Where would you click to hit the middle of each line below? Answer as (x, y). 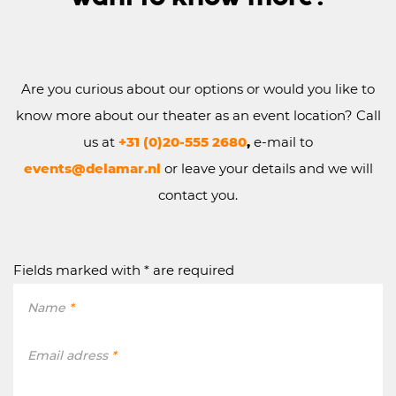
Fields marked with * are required (124, 270)
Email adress (69, 356)
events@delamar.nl (94, 169)
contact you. (198, 195)
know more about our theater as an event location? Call (198, 116)
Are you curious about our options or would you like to (198, 89)
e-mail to (283, 142)
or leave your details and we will (268, 169)
